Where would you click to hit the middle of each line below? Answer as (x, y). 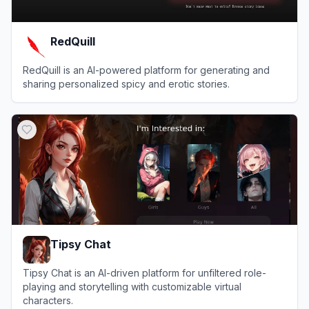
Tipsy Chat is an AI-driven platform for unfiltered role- (144, 273)
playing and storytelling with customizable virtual (132, 287)
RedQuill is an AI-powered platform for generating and (146, 70)
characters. (48, 300)
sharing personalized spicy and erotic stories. (126, 84)
